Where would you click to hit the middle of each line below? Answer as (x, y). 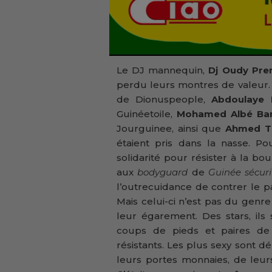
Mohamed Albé (214, 114)
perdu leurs (146, 85)
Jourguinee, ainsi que (171, 129)
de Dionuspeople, (161, 100)
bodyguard (165, 172)
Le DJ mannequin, (163, 70)
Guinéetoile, (147, 114)
